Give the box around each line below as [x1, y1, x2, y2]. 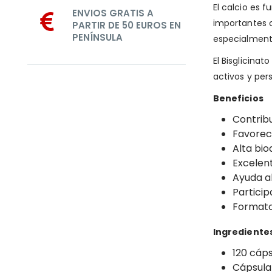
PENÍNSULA [72, 31, 123, 44]
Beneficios [213, 92, 265, 104]
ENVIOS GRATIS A [72, 7, 154, 19]
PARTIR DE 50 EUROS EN [72, 19, 181, 32]
